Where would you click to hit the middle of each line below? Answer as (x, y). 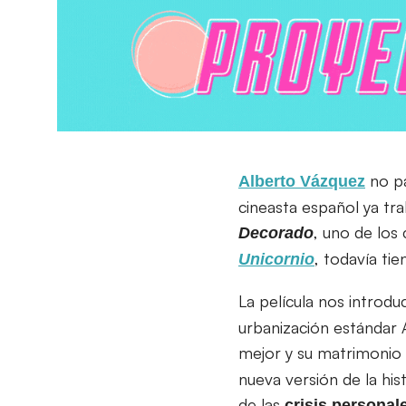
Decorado (276, 232)
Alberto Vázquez (302, 181)
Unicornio (276, 259)
